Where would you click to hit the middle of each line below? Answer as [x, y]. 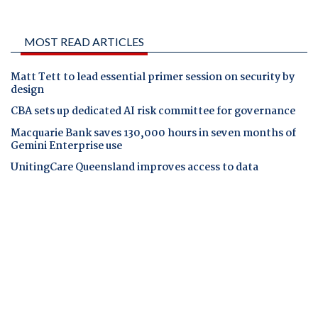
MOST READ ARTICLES [84, 42]
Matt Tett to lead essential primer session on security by [153, 78]
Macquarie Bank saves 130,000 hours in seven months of [153, 133]
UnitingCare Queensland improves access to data [135, 167]
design [27, 91]
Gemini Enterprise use [66, 146]
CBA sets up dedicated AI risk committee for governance [153, 112]
